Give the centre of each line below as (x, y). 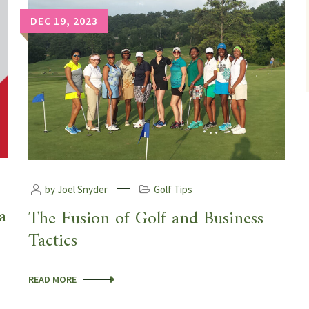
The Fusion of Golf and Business (146, 219)
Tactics (53, 241)
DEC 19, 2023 (64, 20)
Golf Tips (173, 189)
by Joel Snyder (75, 189)
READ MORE (52, 279)
